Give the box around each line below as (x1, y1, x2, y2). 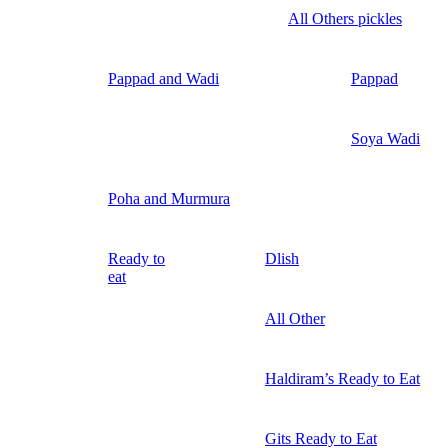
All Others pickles (288, 10, 402, 28)
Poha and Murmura (108, 190, 230, 208)
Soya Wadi (351, 130, 420, 148)
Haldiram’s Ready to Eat (265, 370, 420, 388)
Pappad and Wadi (108, 70, 219, 88)
